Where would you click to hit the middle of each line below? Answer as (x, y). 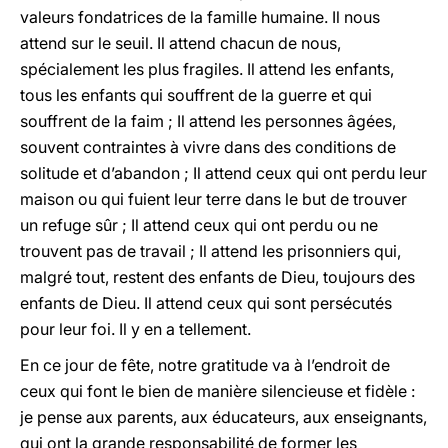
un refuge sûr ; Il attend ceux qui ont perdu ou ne (199, 225)
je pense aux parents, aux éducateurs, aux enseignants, (223, 417)
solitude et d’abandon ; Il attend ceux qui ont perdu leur (223, 173)
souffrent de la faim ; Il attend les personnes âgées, (208, 121)
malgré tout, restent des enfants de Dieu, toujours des (217, 277)
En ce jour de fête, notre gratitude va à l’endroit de (205, 365)
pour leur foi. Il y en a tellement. (135, 329)
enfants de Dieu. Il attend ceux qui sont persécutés (206, 303)
